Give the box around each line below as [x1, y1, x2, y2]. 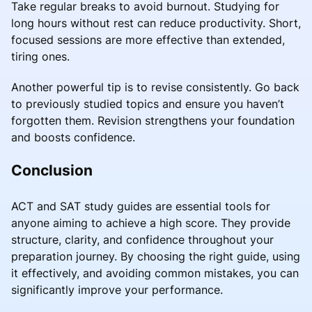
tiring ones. [11, 49, 70, 64]
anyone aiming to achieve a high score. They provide [11, 216, 290, 231]
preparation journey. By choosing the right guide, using [11, 249, 300, 264]
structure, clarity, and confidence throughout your [11, 233, 274, 247]
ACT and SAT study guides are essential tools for [11, 199, 270, 214]
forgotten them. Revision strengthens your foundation [11, 114, 295, 128]
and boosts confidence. [11, 130, 135, 145]
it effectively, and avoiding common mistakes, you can [11, 266, 299, 281]
